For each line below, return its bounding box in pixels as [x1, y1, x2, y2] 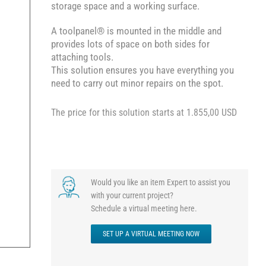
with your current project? [90, 191, 173, 200]
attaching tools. [50, 51, 113, 63]
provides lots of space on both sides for [50, 38, 210, 50]
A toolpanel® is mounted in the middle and [50, 25, 221, 37]
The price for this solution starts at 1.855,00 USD [50, 107, 237, 118]
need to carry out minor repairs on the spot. [50, 77, 223, 89]
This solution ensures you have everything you [50, 64, 234, 76]
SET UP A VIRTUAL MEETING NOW [102, 230, 199, 238]
